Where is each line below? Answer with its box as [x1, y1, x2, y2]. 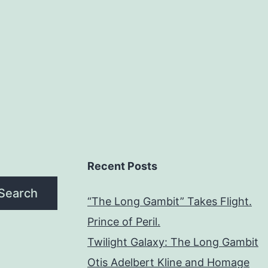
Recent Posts [87, 160, 157, 173]
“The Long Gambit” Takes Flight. [87, 195, 252, 208]
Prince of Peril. [87, 215, 160, 229]
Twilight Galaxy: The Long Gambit [87, 236, 258, 249]
